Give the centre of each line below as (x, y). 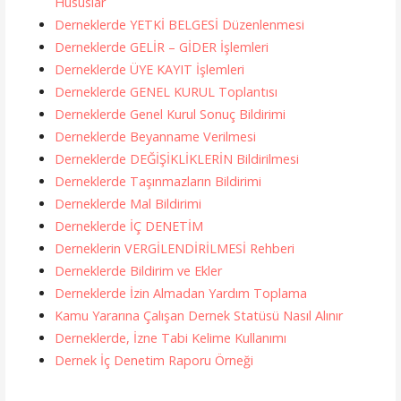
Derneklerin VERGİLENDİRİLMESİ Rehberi (174, 248)
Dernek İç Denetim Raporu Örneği (154, 360)
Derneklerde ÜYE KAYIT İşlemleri (149, 69)
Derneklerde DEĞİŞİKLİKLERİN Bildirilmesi (176, 158)
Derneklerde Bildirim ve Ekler (138, 270)
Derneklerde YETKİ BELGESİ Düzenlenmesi (179, 24)
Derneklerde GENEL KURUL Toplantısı (166, 91)
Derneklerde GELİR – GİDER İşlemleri (161, 47)
